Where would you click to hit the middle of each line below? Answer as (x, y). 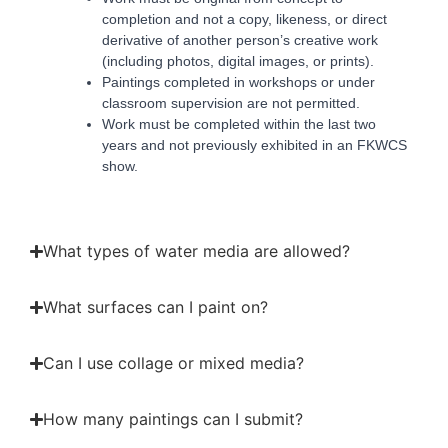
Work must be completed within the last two (239, 124)
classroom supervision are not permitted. (231, 103)
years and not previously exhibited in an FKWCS (254, 145)
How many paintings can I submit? (173, 419)
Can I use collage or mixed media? (174, 363)
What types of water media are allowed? (197, 251)
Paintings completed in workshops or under (238, 82)
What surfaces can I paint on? (156, 307)
